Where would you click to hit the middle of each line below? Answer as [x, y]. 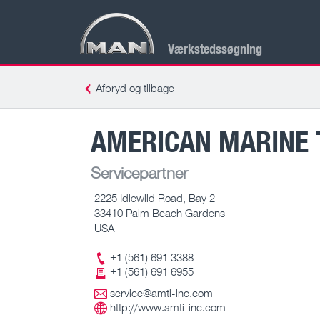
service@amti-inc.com [161, 293]
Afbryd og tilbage [135, 88]
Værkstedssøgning [215, 48]
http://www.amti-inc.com [168, 307]
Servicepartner [139, 172]
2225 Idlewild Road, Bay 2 [155, 197]
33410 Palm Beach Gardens [160, 212]
